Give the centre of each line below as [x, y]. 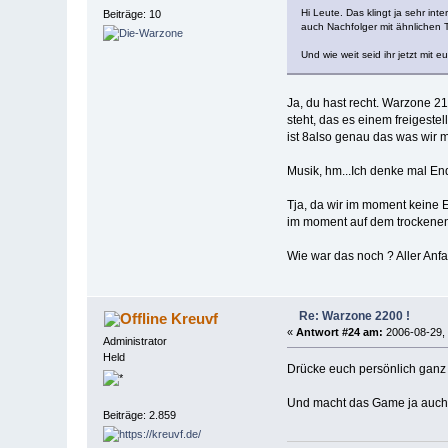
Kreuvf [194, 318]
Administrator [135, 340]
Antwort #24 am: [339, 331]
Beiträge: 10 [132, 13]
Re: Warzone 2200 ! [355, 315]
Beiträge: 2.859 [140, 415]
